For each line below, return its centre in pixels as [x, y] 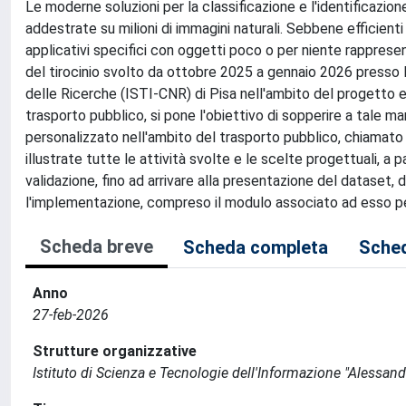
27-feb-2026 [71, 315]
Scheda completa [256, 247]
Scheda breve [97, 246]
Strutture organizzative [115, 351]
